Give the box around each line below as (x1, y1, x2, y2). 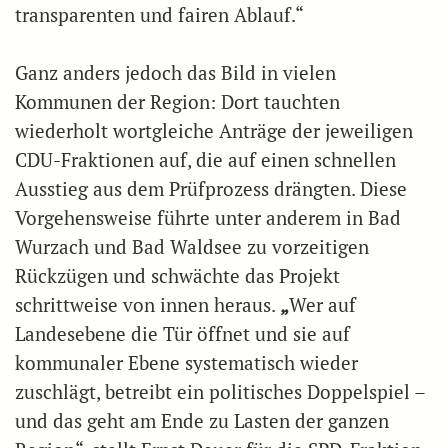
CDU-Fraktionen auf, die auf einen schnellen (15, 147, 396, 172)
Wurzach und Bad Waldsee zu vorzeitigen (15, 234, 369, 259)
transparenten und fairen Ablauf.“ (15, 2, 304, 27)
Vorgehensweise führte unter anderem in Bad (15, 205, 401, 230)
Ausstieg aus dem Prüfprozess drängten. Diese (15, 176, 407, 201)
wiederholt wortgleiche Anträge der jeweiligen (15, 118, 413, 143)
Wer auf (289, 292, 356, 317)
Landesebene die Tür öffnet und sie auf (15, 321, 350, 346)
